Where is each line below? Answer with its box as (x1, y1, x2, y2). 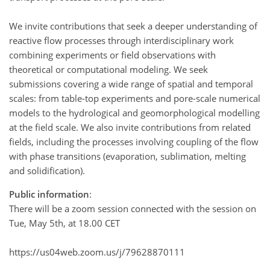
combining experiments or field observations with (9, 48, 216, 61)
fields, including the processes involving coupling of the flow (9, 135, 259, 148)
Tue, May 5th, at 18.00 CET (9, 216, 120, 229)
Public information (9, 187, 89, 200)
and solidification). (9, 164, 85, 177)
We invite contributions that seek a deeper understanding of (9, 19, 257, 32)
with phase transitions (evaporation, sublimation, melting (9, 149, 246, 162)
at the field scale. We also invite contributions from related (9, 121, 251, 133)
